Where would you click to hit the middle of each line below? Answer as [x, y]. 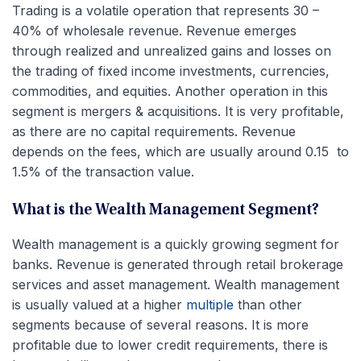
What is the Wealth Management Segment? [166, 210]
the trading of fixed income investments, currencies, [171, 71]
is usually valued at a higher [97, 304]
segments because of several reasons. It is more [160, 324]
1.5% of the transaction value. [103, 171]
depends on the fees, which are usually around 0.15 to [180, 151]
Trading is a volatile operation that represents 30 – [166, 10]
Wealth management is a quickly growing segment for [176, 244]
